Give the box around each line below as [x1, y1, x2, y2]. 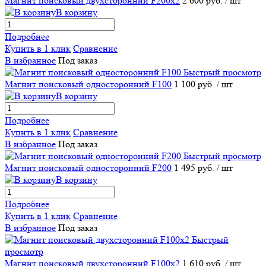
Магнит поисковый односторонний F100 [5, 78, 172, 90]
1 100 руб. [174, 78, 217, 90]
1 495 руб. [174, 162, 217, 174]
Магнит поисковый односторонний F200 [5, 162, 172, 174]
